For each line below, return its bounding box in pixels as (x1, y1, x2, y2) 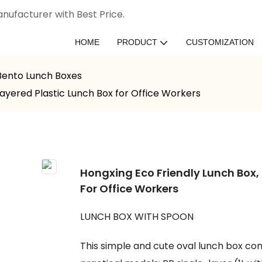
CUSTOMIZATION (186, 37, 254, 47)
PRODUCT (117, 37, 157, 47)
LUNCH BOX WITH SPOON (80, 209, 194, 223)
